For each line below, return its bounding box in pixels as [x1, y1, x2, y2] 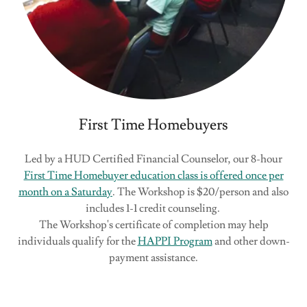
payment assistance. [109, 250, 198, 265]
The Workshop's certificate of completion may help [38, 217, 269, 232]
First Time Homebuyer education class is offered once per [23, 168, 284, 182]
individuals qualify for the [17, 234, 138, 248]
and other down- [212, 234, 290, 248]
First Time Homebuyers [79, 114, 228, 135]
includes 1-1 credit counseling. [85, 201, 222, 215]
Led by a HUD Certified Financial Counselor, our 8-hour [25, 151, 282, 166]
